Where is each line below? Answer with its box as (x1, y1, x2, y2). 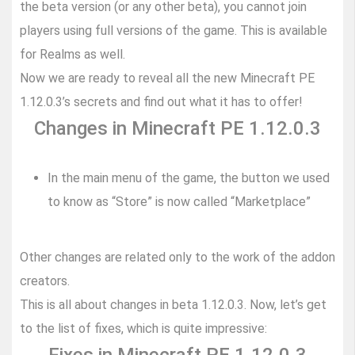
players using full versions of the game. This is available (20, 23, 327, 39)
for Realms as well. (20, 47, 125, 63)
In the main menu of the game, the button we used (48, 170, 330, 186)
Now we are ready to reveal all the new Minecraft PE (20, 71, 315, 86)
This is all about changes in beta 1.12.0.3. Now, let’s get (20, 297, 326, 313)
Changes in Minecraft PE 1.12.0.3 (34, 117, 321, 140)
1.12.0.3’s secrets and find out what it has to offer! (20, 94, 303, 110)
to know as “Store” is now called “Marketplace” (48, 194, 311, 210)
